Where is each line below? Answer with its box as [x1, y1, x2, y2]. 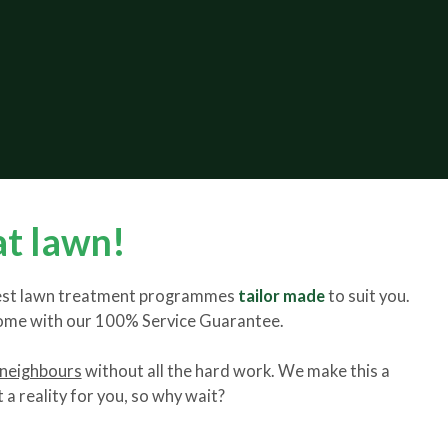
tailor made [237, 286, 325, 306]
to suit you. [324, 286, 410, 306]
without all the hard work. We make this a [81, 361, 390, 381]
